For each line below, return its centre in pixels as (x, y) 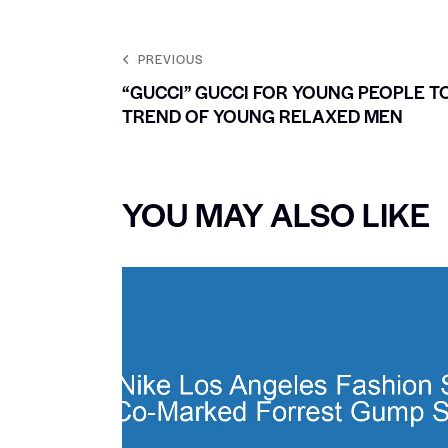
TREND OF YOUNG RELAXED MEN (262, 116)
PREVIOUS (170, 59)
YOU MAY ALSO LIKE (276, 214)
